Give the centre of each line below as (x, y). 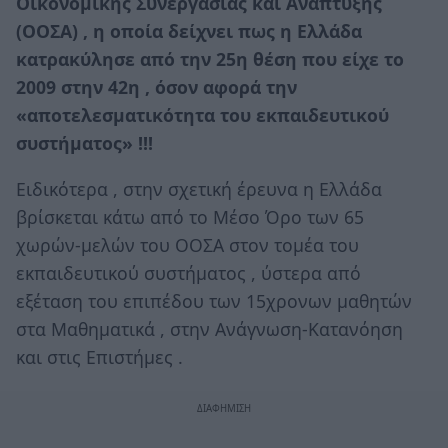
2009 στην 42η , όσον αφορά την (156, 86)
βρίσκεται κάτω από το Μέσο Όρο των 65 (190, 216)
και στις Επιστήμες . (99, 356)
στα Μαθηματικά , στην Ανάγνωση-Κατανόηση (209, 328)
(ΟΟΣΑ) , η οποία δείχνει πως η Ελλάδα (189, 30)
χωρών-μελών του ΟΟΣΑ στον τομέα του (187, 244)
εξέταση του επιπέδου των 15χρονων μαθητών (214, 300)
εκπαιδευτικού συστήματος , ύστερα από (188, 272)
